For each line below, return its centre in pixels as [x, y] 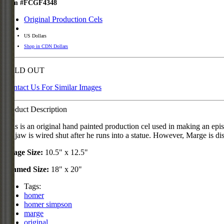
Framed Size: [26, 169]
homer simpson [48, 204]
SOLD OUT [24, 70]
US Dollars [35, 36]
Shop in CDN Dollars [46, 46]
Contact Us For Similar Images [53, 87]
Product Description [35, 109]
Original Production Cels [63, 19]
